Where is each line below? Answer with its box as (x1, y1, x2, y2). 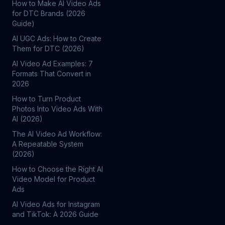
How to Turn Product (12, 94, 81, 103)
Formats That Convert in (12, 69, 91, 78)
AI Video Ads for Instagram (12, 200, 100, 208)
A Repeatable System (12, 140, 83, 148)
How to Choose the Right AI (12, 165, 103, 173)
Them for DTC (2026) (12, 44, 84, 53)
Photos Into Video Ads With (12, 104, 102, 113)
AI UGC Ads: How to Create (12, 34, 101, 43)
